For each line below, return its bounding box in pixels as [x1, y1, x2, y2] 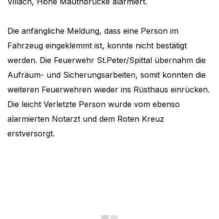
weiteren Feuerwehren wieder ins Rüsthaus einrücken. [7, 85, 210, 95]
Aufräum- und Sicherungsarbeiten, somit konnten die [7, 70, 206, 80]
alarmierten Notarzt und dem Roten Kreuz [7, 114, 164, 124]
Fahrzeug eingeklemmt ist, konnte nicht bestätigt [7, 41, 187, 51]
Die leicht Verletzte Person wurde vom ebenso [7, 99, 180, 109]
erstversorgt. [7, 129, 57, 139]
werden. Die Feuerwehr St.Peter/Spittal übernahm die [7, 55, 206, 66]
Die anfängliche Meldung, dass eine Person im [7, 26, 178, 36]
